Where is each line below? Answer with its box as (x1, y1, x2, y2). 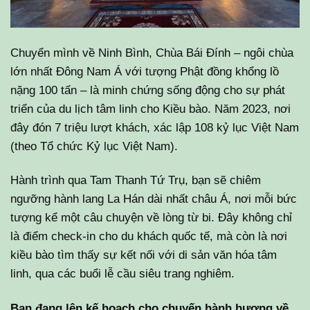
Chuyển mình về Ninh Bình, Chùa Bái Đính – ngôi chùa (10, 45, 293, 60)
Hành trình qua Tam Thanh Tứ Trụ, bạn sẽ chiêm (10, 173, 261, 188)
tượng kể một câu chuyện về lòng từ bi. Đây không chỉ (10, 210, 292, 225)
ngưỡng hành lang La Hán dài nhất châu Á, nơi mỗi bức (10, 192, 297, 206)
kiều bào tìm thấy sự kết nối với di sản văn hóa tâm (10, 248, 277, 262)
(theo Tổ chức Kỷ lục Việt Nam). (10, 138, 178, 153)
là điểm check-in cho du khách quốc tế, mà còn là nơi (10, 229, 287, 244)
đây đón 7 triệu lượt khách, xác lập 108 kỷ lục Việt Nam (10, 120, 299, 134)
